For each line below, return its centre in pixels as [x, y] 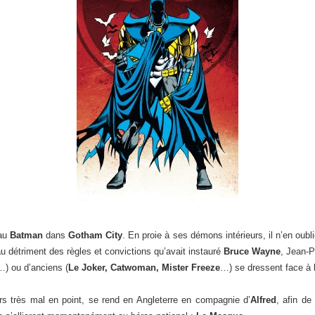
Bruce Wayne [252, 251]
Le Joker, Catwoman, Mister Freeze [144, 268]
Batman [26, 235]
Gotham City [95, 235]
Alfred [263, 300]
